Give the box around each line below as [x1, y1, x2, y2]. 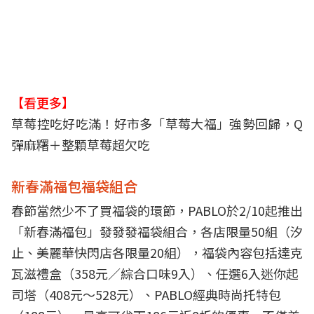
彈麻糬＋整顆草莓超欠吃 [11, 135, 150, 154]
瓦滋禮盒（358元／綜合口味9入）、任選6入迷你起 [11, 264, 299, 283]
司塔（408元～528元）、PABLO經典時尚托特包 [11, 285, 281, 304]
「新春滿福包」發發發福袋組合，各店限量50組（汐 [11, 222, 303, 241]
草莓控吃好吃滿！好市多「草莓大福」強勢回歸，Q [11, 114, 303, 133]
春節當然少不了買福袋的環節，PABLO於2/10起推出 [11, 201, 303, 220]
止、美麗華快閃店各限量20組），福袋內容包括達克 [11, 243, 303, 262]
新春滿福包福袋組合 [11, 176, 137, 197]
